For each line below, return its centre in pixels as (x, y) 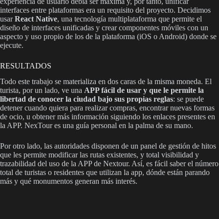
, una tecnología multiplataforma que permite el (130, 19)
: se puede (188, 99)
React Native (36, 19)
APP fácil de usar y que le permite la (144, 90)
